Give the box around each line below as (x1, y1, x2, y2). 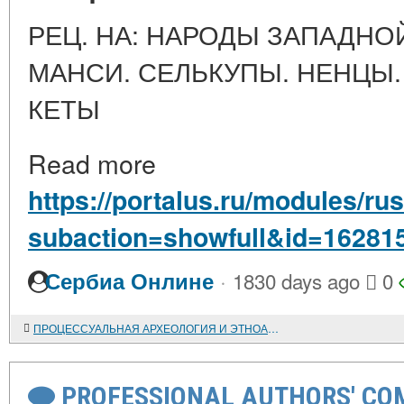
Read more (28, 144, 156, 181)
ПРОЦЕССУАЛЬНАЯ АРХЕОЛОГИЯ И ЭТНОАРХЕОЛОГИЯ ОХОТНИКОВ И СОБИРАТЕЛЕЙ (268, 320, 279, 335)
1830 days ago (233, 266, 360, 295)
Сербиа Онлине (45, 265, 214, 297)
